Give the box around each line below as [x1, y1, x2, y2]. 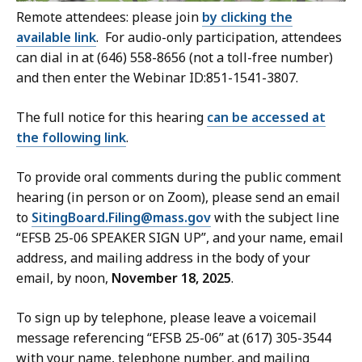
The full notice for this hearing [16, 108, 207, 127]
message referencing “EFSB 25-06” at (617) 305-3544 [16, 329, 331, 347]
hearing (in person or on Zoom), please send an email [16, 188, 340, 207]
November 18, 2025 [112, 269, 231, 288]
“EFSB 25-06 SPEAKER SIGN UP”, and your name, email [16, 229, 343, 247]
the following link [16, 128, 126, 147]
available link [16, 28, 96, 47]
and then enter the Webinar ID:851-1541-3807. [16, 69, 301, 87]
